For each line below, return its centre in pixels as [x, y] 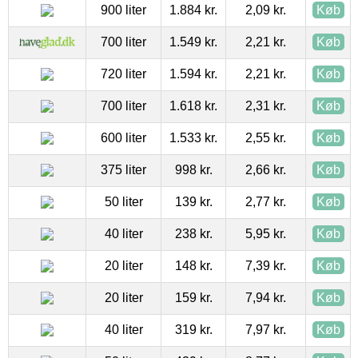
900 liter [123, 10]
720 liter [123, 74]
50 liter [123, 201]
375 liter [123, 169]
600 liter [123, 137]
